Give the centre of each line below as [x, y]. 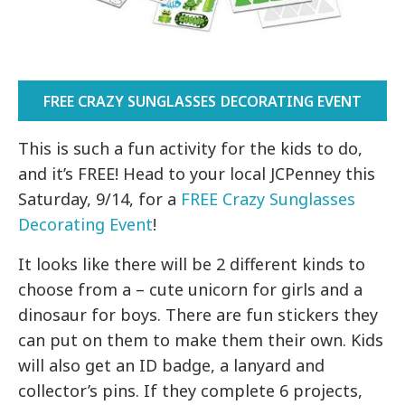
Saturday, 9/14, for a [100, 199]
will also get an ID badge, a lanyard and [172, 366]
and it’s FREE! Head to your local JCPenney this [197, 174]
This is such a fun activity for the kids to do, [191, 149]
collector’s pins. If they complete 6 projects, [191, 391]
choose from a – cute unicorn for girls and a [191, 290]
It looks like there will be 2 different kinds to [192, 264]
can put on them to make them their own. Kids [201, 340]
